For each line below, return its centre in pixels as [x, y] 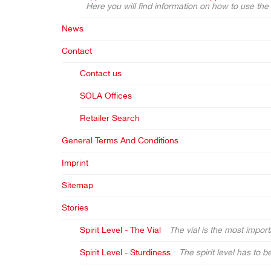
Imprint [75, 163]
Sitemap [77, 186]
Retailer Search [110, 119]
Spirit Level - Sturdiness [125, 253]
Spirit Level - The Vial [120, 230]
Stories [75, 208]
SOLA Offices [106, 96]
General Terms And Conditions [120, 141]
